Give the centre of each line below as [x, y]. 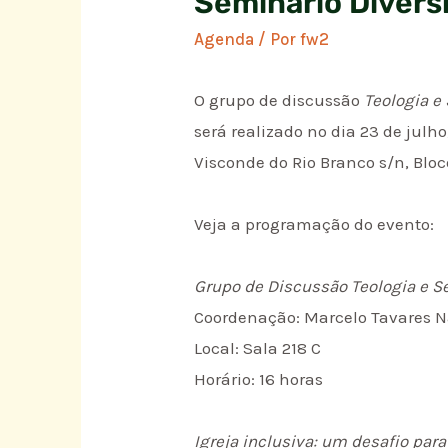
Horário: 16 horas [259, 379]
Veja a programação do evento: [314, 224]
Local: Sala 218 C [258, 348]
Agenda [224, 39]
